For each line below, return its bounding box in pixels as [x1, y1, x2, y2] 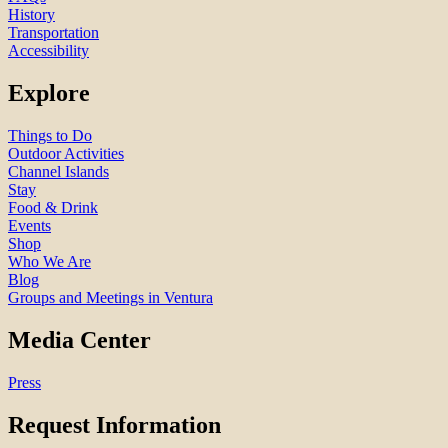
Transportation [8, 24, 99, 42]
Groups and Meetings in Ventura [8, 289, 213, 307]
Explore [8, 80, 90, 107]
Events [8, 217, 51, 235]
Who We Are [8, 253, 91, 271]
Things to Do [8, 127, 92, 145]
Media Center [8, 327, 151, 354]
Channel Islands [8, 163, 109, 181]
